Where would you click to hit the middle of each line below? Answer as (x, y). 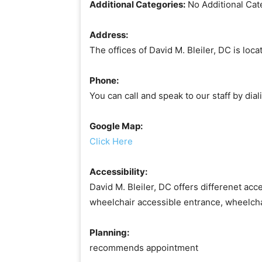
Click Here (111, 141)
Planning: (109, 232)
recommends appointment (144, 247)
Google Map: (116, 126)
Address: (109, 35)
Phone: (104, 80)
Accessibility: (118, 171)
